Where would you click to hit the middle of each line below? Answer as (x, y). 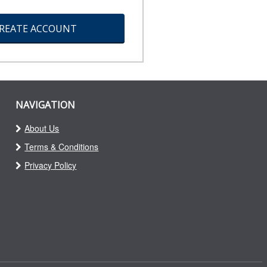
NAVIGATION (46, 105)
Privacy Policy (51, 165)
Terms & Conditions (62, 147)
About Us (42, 128)
